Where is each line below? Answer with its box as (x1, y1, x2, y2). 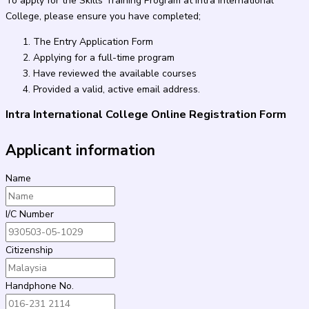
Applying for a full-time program (33, 50, 175, 64)
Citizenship (6, 243, 53, 257)
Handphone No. (6, 279, 74, 293)
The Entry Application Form (33, 34, 153, 48)
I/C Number (6, 208, 54, 221)
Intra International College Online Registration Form (6, 106, 286, 122)
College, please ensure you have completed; (6, 9, 201, 23)
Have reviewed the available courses (33, 66, 197, 80)
